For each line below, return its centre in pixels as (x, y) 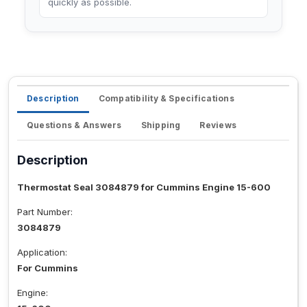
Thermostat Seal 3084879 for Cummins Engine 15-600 (144, 187)
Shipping (161, 125)
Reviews (218, 125)
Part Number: (45, 212)
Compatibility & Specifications (166, 99)
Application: (42, 253)
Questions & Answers (74, 125)
